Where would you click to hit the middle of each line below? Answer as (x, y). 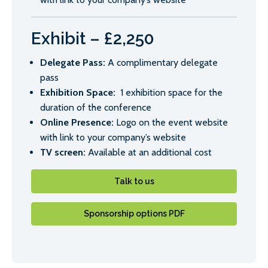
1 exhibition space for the (170, 93)
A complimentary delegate (162, 63)
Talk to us (134, 181)
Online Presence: (77, 123)
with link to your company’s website (113, 138)
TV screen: (63, 153)
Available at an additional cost (149, 153)
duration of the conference (96, 108)
